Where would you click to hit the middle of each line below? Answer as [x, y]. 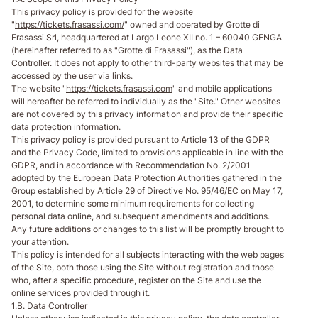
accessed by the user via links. [72, 75]
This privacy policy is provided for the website [102, 11]
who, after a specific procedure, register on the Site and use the [136, 280]
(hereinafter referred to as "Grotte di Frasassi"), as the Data [127, 50]
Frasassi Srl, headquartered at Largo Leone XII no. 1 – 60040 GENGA [147, 37]
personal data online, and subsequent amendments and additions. [141, 216]
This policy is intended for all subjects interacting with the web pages [148, 254]
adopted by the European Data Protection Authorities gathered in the [147, 177]
